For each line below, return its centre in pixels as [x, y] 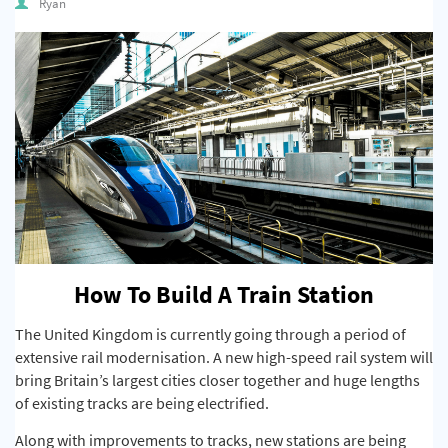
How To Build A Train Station [224, 294]
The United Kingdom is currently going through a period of [210, 334]
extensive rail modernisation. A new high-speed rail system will [224, 357]
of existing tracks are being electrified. [143, 403]
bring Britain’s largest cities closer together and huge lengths [217, 380]
